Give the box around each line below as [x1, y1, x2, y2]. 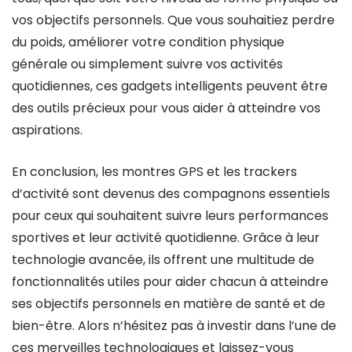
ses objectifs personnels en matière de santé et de [12, 295, 325, 313]
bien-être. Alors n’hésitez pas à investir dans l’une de [12, 317, 336, 335]
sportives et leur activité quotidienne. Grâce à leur [12, 229, 320, 247]
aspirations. [12, 121, 82, 139]
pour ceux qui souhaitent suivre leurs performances [12, 207, 328, 225]
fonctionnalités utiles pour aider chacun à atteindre [12, 273, 328, 291]
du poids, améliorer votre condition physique [12, 33, 284, 51]
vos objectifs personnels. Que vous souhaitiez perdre [12, 11, 335, 29]
